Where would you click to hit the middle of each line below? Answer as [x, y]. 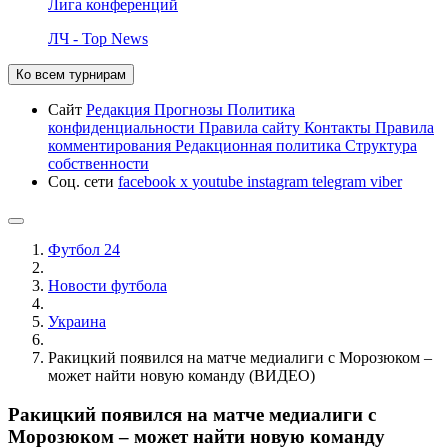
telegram [341, 181]
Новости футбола [107, 285]
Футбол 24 [84, 249]
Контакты [339, 127]
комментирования [111, 145]
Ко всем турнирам [71, 74]
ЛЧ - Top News [98, 38]
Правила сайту [251, 127]
